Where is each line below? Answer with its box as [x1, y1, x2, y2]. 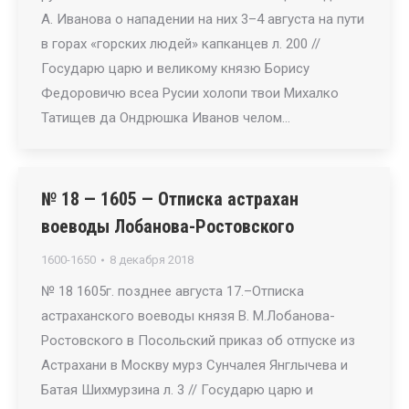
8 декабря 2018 [110, 253, 194, 267]
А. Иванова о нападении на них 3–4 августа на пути [41, 11, 364, 27]
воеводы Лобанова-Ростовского [41, 215, 294, 237]
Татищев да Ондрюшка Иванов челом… [41, 110, 290, 126]
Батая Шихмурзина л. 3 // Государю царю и [41, 382, 313, 398]
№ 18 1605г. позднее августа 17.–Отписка [41, 283, 304, 299]
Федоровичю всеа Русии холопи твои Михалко [41, 85, 339, 101]
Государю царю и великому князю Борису [41, 60, 309, 77]
